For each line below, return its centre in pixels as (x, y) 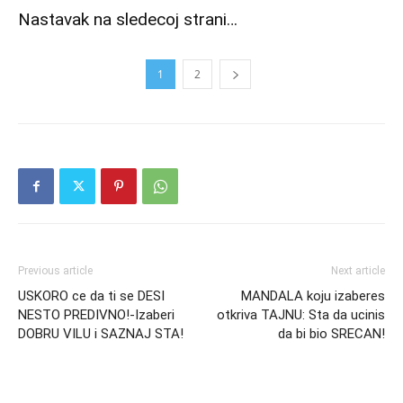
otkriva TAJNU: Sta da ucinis (301, 315)
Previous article (55, 271)
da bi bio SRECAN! (331, 334)
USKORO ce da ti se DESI (91, 296)
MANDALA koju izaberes (313, 296)
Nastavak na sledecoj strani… (128, 19)
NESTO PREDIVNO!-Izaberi (96, 315)
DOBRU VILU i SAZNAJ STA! (101, 334)
